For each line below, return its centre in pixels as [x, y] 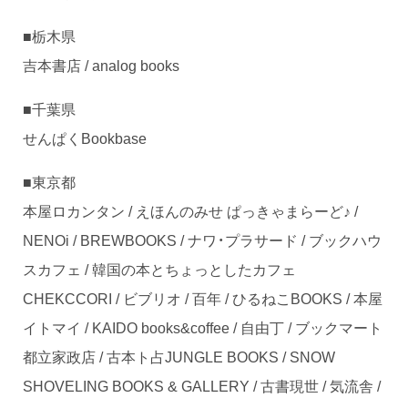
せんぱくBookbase [85, 137]
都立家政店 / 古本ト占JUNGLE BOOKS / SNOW [179, 356]
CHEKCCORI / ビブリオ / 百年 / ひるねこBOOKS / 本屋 [203, 297]
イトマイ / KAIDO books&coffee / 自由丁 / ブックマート [203, 326]
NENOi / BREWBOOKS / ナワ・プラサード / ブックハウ [202, 239]
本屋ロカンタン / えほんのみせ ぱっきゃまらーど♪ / [190, 210]
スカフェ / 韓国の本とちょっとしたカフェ [167, 268]
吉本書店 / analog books [101, 64]
